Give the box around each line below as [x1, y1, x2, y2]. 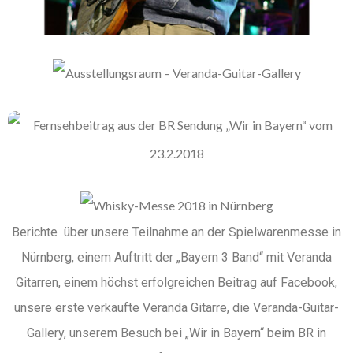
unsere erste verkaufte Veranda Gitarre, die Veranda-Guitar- [14, 299, 339, 315]
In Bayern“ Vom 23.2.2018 [85, 109, 268, 135]
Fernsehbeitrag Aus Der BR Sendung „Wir [32, 87, 321, 113]
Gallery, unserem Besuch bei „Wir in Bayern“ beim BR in [27, 325, 326, 340]
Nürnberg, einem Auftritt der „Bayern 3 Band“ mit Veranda [21, 249, 332, 265]
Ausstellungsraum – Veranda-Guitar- [46, 30, 307, 56]
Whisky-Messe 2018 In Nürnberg [62, 173, 291, 199]
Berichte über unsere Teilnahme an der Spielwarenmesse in [12, 224, 341, 240]
